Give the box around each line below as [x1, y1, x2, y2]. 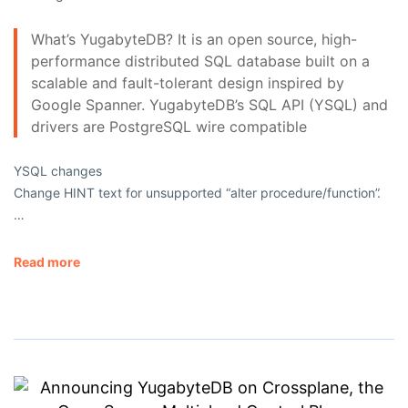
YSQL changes [14, 162, 102, 178]
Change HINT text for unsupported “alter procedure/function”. [14, 184, 381, 200]
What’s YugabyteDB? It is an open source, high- [31, 29, 357, 48]
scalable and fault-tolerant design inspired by [31, 73, 344, 92]
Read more [14, 253, 80, 270]
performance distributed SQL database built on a [31, 51, 370, 70]
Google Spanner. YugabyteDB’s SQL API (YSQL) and [31, 95, 388, 114]
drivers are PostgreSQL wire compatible [31, 117, 307, 136]
